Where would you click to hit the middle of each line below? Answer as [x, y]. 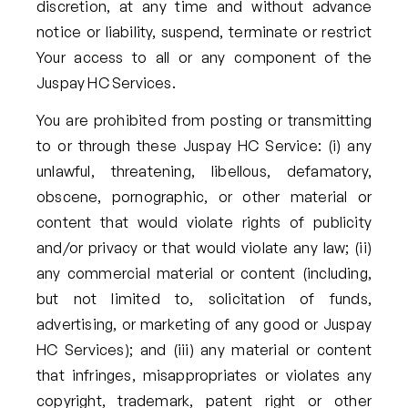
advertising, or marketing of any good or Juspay [204, 324]
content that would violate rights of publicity [204, 222]
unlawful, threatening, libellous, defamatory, [204, 171]
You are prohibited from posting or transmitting [204, 120]
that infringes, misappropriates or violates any [204, 375]
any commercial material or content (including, [204, 273]
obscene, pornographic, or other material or [204, 196]
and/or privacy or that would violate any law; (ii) [204, 247]
